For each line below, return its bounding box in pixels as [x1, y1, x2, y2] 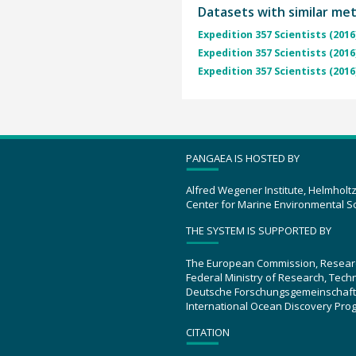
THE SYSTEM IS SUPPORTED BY [186, 223, 331, 238]
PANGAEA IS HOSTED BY [186, 150, 300, 165]
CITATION [186, 324, 230, 339]
